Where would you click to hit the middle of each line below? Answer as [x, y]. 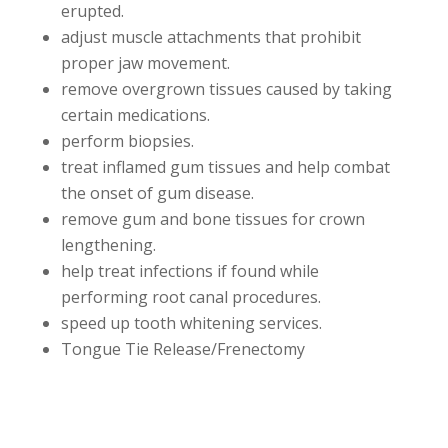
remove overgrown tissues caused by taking [226, 89]
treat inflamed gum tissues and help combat [225, 167]
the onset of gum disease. [157, 193]
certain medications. [135, 115]
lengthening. [108, 245]
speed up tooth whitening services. [191, 323]
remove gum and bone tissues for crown [212, 219]
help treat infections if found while [189, 271]
